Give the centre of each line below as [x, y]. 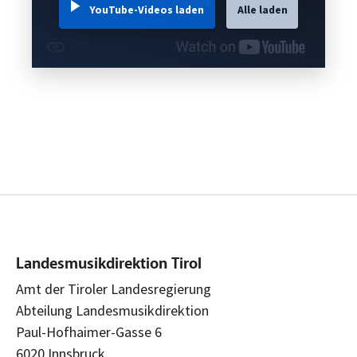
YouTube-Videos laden [147, 10]
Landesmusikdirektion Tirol [109, 264]
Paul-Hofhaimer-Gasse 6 [89, 331]
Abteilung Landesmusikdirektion [112, 310]
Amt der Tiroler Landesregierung [114, 288]
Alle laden [262, 10]
